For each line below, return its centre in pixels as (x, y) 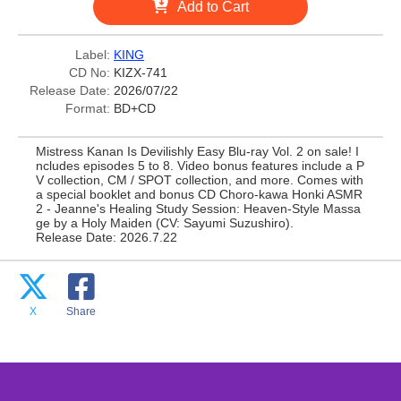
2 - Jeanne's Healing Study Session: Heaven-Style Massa (198, 209)
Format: (88, 108)
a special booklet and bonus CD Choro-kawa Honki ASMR (199, 194)
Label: (93, 55)
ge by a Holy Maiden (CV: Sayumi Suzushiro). (165, 223)
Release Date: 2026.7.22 (107, 237)
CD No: (90, 73)
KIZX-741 (141, 73)
